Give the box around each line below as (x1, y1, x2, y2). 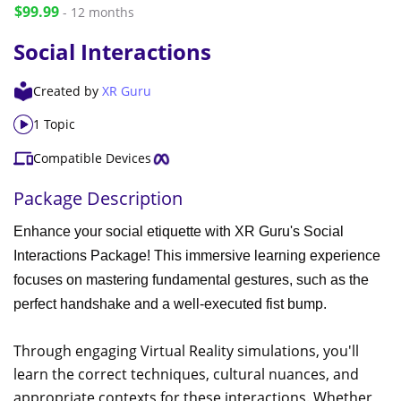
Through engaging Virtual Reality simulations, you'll (13, 340, 359, 361)
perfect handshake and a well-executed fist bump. (13, 295, 330, 311)
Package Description (13, 185, 183, 210)
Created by (33, 82, 102, 100)
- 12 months (63, 3, 134, 21)
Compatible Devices (33, 149, 151, 167)
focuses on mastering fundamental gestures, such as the (13, 271, 369, 287)
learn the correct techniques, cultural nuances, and (13, 363, 359, 384)
